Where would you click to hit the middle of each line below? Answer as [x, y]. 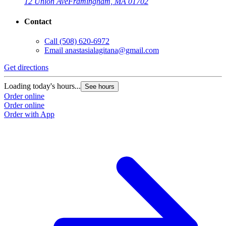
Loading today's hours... [42, 86]
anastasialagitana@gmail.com [112, 50]
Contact [38, 21]
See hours [100, 86]
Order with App [29, 114]
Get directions [26, 67]
